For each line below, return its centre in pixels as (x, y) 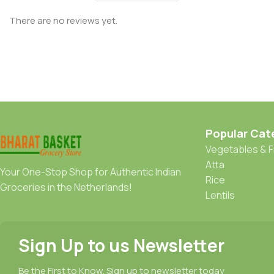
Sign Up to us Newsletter (121, 245)
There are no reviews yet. (63, 20)
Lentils (220, 195)
